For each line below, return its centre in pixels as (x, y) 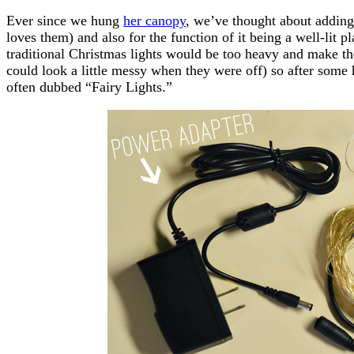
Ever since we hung (65, 20)
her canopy (154, 20)
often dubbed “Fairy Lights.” (89, 87)
